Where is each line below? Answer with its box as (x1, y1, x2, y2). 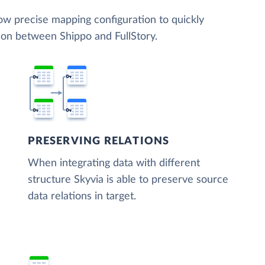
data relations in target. (28, 190, 137, 202)
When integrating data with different (28, 157, 201, 169)
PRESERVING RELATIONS (28, 135, 170, 147)
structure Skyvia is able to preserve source (28, 174, 229, 185)
